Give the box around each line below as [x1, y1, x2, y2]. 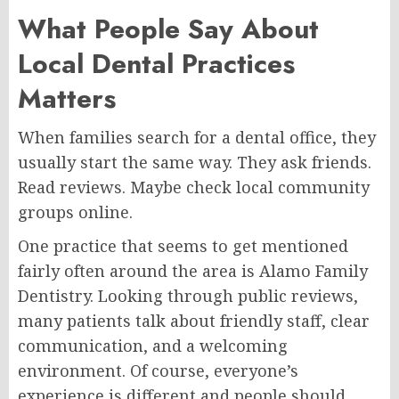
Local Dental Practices [18, 44, 295, 83]
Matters [18, 78, 116, 118]
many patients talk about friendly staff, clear [18, 309, 370, 331]
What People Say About [18, 9, 319, 48]
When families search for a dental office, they [18, 126, 376, 148]
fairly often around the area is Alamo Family [18, 259, 368, 281]
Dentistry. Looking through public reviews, [18, 284, 358, 306]
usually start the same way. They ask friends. [18, 151, 371, 173]
